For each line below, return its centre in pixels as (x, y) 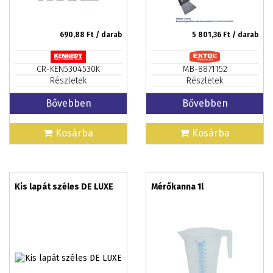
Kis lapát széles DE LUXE (64, 187)
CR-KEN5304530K (68, 69)
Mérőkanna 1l (177, 187)
